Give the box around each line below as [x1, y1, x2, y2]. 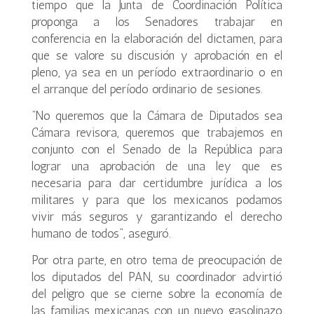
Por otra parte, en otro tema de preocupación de [31, 253, 283, 267]
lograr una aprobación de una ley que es [31, 159, 283, 173]
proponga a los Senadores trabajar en [31, 15, 283, 29]
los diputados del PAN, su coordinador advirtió [31, 270, 283, 284]
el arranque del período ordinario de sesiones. [31, 82, 263, 96]
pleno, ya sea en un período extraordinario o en [31, 65, 283, 79]
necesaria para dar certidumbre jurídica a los [31, 176, 283, 190]
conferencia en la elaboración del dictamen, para [31, 32, 283, 46]
